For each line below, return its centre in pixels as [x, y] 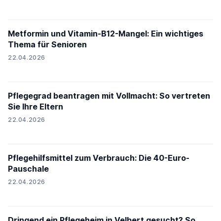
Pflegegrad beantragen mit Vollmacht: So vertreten [109, 96]
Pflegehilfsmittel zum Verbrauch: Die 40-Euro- [99, 158]
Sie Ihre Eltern [36, 107]
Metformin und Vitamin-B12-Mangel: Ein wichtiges [106, 34]
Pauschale [28, 169]
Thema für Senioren [47, 45]
